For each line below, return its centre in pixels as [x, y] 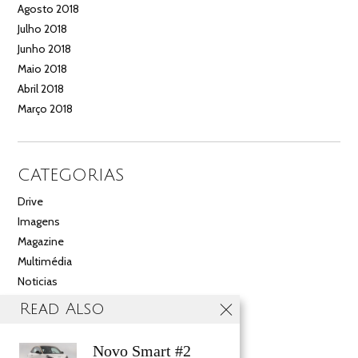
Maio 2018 [43, 68]
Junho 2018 [45, 48]
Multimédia [45, 262]
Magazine [41, 242]
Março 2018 [46, 108]
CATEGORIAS [72, 175]
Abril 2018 [41, 88]
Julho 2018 [43, 28]
